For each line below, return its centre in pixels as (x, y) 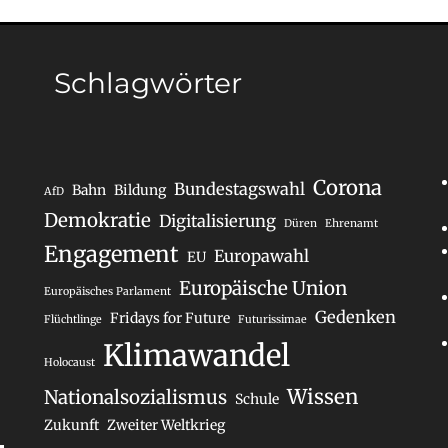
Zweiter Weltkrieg (165, 425)
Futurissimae (272, 320)
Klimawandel (196, 356)
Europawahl (261, 256)
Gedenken (355, 317)
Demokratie (97, 221)
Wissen (322, 397)
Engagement (111, 254)
